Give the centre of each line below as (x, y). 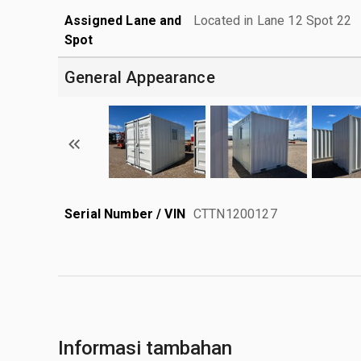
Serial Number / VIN (125, 214)
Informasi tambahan (145, 348)
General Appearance (140, 77)
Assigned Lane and (123, 20)
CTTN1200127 (235, 214)
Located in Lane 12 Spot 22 (272, 20)
